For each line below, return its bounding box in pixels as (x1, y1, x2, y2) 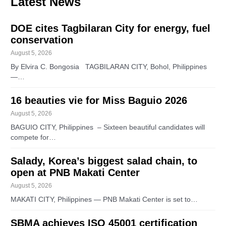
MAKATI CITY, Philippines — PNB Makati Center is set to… (11, 195, 198, 203)
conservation (11, 34, 74, 45)
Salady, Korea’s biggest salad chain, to (11, 155, 198, 166)
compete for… (11, 133, 56, 141)
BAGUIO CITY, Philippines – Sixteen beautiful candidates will (11, 123, 205, 131)
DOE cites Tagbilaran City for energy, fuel (11, 22, 211, 34)
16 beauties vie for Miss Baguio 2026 (11, 94, 188, 106)
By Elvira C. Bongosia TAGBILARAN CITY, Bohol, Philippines (11, 63, 207, 71)
